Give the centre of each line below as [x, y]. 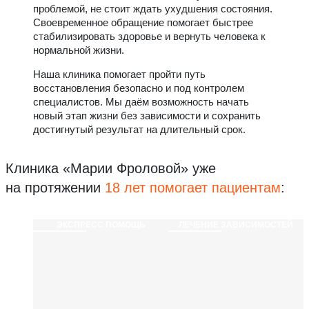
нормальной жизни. [79, 50]
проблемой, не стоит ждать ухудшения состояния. [153, 9]
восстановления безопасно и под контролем [139, 88]
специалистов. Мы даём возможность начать [141, 102]
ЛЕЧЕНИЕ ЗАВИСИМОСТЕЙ [236, 225]
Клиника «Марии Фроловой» [99, 168]
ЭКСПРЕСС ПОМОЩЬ [101, 225]
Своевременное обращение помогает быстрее [143, 23]
